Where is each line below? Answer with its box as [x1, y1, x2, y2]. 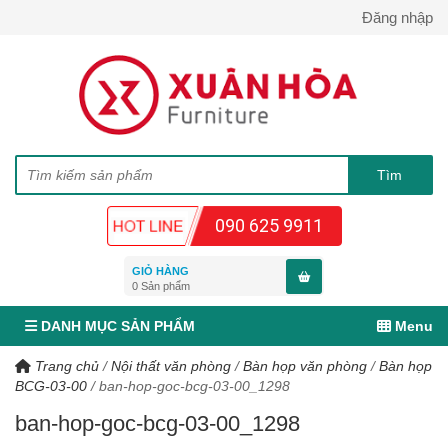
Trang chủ [31, 358, 99, 374]
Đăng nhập [362, 9, 433, 26]
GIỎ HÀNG [132, 265, 189, 277]
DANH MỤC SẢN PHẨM [37, 318, 195, 334]
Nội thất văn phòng [111, 358, 231, 374]
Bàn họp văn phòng [243, 358, 367, 374]
